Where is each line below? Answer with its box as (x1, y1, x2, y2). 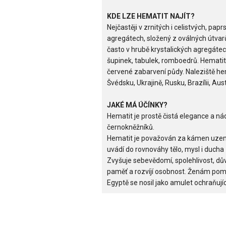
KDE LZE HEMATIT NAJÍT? (107, 12, 195, 21)
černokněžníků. (107, 123, 154, 132)
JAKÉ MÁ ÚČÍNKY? (107, 101, 167, 109)
